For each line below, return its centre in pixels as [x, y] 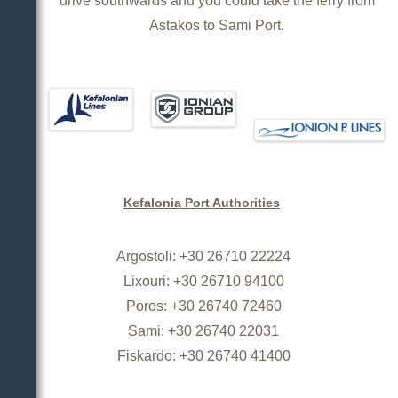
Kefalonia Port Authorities [202, 203]
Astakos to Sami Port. [217, 25]
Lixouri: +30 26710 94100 [203, 281]
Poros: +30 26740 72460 [203, 306]
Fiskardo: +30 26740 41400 [203, 355]
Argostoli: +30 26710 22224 [203, 256]
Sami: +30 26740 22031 [203, 330]
